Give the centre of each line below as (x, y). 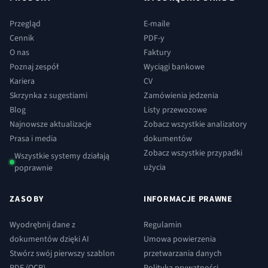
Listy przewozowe (175, 110)
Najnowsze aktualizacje (51, 124)
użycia (155, 167)
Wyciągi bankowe (174, 67)
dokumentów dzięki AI (49, 239)
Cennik (22, 38)
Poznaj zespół (34, 67)
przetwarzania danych (183, 253)
